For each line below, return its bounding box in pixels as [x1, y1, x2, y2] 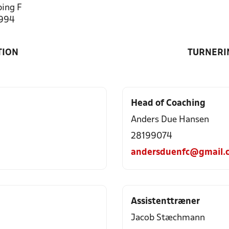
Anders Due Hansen [131, 116, 209, 124]
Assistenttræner [131, 197, 200, 206]
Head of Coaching [131, 99, 205, 108]
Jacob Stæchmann [131, 214, 205, 222]
